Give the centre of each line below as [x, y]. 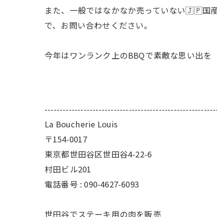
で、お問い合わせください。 [99, 25]
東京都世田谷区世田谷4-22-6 [98, 154]
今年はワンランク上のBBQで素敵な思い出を [128, 55]
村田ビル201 [68, 169]
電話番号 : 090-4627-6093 [92, 184]
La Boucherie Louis [81, 124]
